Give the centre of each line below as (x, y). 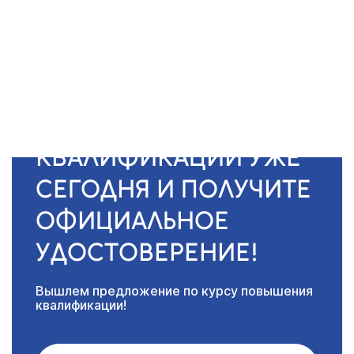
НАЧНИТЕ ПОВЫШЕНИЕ (177, 125)
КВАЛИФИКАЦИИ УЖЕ (168, 157)
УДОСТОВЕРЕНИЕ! (147, 252)
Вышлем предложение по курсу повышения (174, 290)
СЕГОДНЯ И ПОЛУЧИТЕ (173, 188)
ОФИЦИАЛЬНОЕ (132, 220)
